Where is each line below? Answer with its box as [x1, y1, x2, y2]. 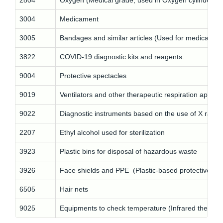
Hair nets [60, 185, 88, 193]
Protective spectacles [60, 72, 126, 80]
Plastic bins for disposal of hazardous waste [60, 147, 197, 155]
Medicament [60, 15, 99, 23]
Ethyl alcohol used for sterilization [60, 128, 165, 136]
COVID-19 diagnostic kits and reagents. [60, 53, 184, 61]
